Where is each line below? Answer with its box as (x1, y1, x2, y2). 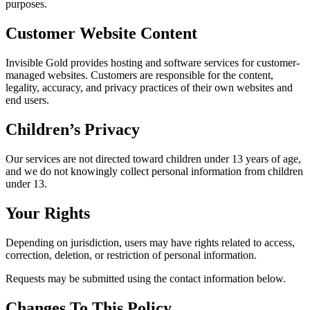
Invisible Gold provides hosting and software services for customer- (6, 57, 300, 69)
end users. (6, 94, 49, 107)
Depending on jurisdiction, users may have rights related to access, (6, 236, 295, 248)
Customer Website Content (6, 24, 197, 43)
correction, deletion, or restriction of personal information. (6, 248, 257, 261)
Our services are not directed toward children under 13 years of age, (6, 153, 301, 165)
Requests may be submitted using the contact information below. (6, 272, 286, 284)
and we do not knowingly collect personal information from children (6, 165, 303, 177)
